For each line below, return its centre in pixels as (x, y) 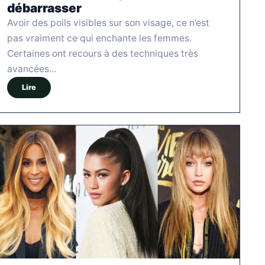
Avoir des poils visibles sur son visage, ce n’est (108, 22)
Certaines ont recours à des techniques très (103, 53)
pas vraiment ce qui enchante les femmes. (99, 38)
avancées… (32, 69)
